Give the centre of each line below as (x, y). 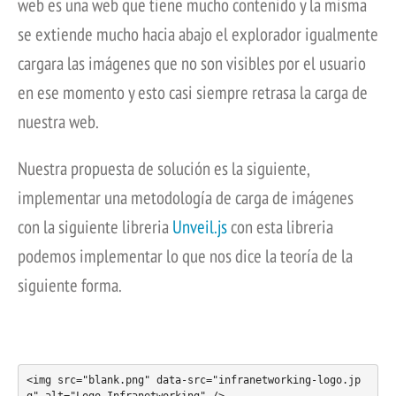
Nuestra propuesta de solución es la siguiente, (164, 168)
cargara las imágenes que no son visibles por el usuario (192, 63)
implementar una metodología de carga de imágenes (186, 197)
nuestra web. (58, 121)
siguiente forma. (70, 285)
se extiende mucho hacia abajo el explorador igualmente (198, 34)
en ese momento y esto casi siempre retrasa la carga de (193, 92)
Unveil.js (200, 226)
